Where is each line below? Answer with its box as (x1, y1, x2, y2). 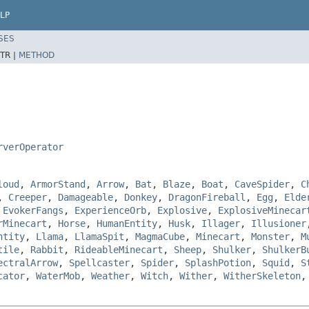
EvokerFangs (3, 204, 63, 216)
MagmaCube (135, 230, 185, 242)
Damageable (58, 191, 113, 203)
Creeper (8, 191, 47, 203)
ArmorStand (30, 178, 86, 190)
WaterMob (36, 270, 80, 281)
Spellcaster (69, 257, 130, 268)
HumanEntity (97, 217, 157, 229)
